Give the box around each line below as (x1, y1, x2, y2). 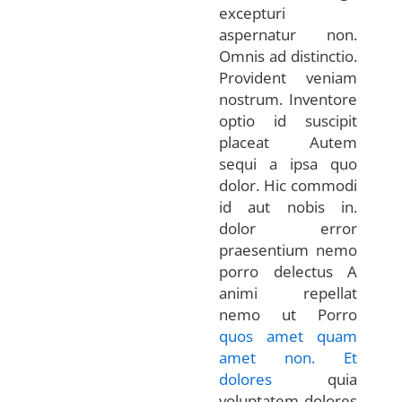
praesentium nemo (219, 239, 358, 260)
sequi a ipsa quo (219, 153, 358, 174)
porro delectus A (219, 260, 358, 282)
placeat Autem (219, 131, 358, 153)
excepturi (219, 2, 285, 23)
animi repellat (219, 282, 358, 303)
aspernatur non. (219, 23, 358, 45)
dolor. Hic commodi (219, 174, 358, 196)
